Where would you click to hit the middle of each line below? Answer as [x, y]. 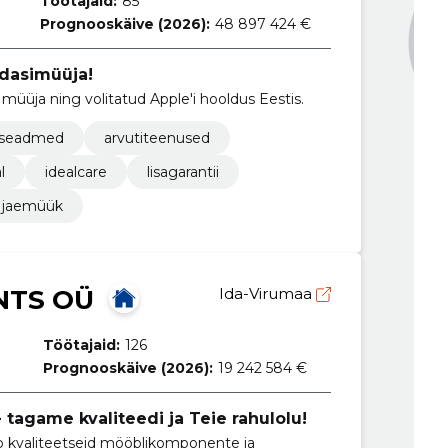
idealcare [75, 171]
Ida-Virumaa [267, 293]
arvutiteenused [156, 137]
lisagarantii [182, 171]
